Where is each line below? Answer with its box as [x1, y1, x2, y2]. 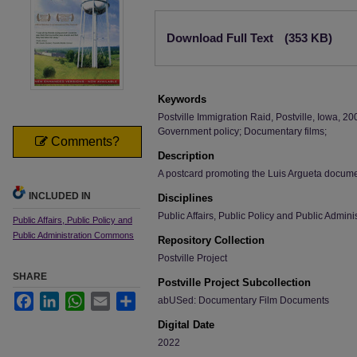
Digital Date [158, 319, 214, 331]
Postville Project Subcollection [158, 277, 311, 288]
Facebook [33, 292, 76, 304]
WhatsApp [84, 292, 129, 304]
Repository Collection [158, 234, 265, 246]
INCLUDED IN [29, 190, 91, 202]
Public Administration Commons [13, 230, 134, 240]
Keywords [158, 93, 206, 105]
